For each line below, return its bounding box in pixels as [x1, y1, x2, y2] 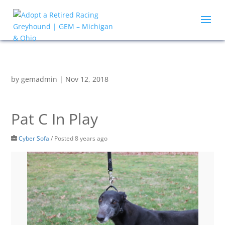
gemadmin [21, 74, 58, 84]
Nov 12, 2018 [65, 74, 109, 84]
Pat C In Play [11, 108, 98, 129]
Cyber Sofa [19, 134, 50, 142]
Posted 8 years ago [54, 134, 108, 142]
